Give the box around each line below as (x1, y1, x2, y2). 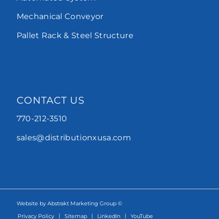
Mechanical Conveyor (16, 12, 104, 22)
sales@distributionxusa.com (16, 132, 131, 142)
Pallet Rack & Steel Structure (16, 30, 133, 40)
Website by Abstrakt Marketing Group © (16, 200, 122, 207)
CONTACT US (16, 94, 85, 107)
